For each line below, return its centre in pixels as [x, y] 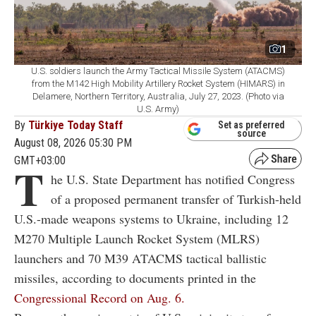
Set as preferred [251, 124]
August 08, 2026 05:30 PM [73, 143]
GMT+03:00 [40, 161]
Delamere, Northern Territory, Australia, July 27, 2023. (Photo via [158, 97]
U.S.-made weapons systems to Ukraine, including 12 [151, 219]
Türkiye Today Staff [75, 126]
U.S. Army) [158, 109]
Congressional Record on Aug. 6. [99, 298]
